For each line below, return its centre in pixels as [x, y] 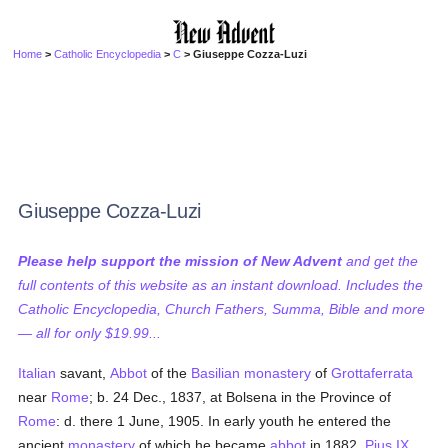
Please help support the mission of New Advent [180, 261]
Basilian [216, 373]
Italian [37, 373]
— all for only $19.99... [90, 333]
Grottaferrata [372, 373]
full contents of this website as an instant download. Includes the [221, 285]
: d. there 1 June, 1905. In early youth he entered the [224, 421]
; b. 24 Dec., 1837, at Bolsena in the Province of [240, 397]
